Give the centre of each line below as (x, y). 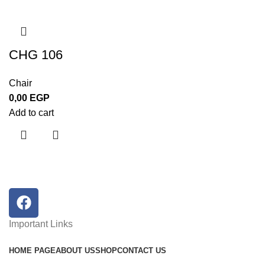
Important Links (41, 224)
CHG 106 (36, 54)
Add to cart (31, 112)
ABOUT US (75, 250)
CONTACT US (142, 250)
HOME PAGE (32, 250)
